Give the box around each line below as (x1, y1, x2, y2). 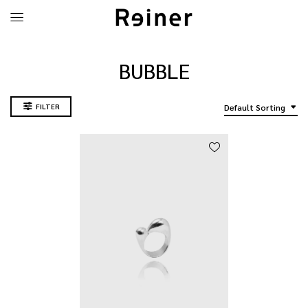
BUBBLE (118, 57, 190, 84)
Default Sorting (224, 102, 285, 113)
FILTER (36, 102, 60, 111)
